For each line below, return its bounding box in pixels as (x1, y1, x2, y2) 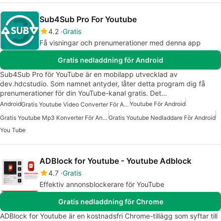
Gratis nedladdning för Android (58, 56, 163, 65)
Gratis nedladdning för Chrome (58, 197, 163, 206)
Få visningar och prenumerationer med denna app (39, 38, 201, 47)
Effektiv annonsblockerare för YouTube (39, 180, 164, 188)
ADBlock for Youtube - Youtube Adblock (39, 155, 191, 166)
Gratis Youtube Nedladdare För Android (109, 113, 216, 121)
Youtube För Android (130, 100, 185, 108)
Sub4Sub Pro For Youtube (39, 14, 137, 25)
